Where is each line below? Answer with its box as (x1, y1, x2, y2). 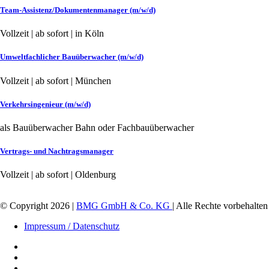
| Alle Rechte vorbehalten (172, 201, 268, 211)
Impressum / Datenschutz (24, 221, 119, 232)
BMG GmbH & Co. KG (76, 201, 172, 211)
